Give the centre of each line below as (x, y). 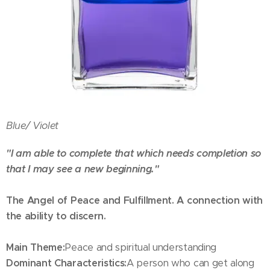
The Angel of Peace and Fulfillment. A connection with (135, 200)
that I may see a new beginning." (83, 169)
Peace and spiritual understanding (140, 247)
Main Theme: (36, 247)
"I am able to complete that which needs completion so (134, 153)
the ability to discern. (56, 216)
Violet (46, 126)
